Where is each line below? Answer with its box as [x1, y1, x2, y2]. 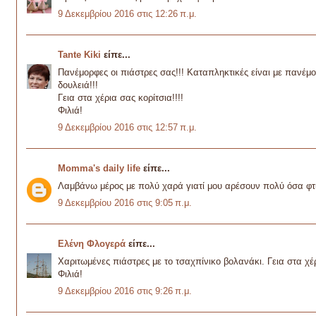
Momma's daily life [58, 163, 140, 174]
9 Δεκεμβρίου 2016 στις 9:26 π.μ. [58, 286, 192, 297]
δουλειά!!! [58, 79, 98, 90]
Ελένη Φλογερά [58, 238, 126, 250]
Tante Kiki [58, 49, 101, 61]
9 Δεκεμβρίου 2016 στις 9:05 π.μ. [58, 197, 192, 209]
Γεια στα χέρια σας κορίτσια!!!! [58, 92, 183, 103]
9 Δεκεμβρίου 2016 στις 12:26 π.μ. [58, 8, 197, 20]
